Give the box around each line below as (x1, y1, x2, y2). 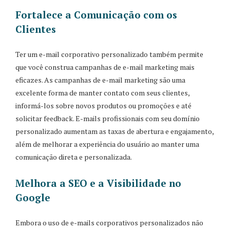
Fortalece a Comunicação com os (15, 8, 177, 21)
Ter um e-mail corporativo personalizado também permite (15, 49, 203, 59)
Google (15, 190, 50, 204)
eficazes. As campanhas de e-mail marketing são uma (15, 74, 185, 85)
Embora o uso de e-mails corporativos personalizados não (15, 217, 203, 227)
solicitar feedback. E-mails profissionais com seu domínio (15, 113, 200, 123)
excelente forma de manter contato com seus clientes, (15, 87, 189, 98)
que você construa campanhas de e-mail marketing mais (15, 62, 195, 72)
